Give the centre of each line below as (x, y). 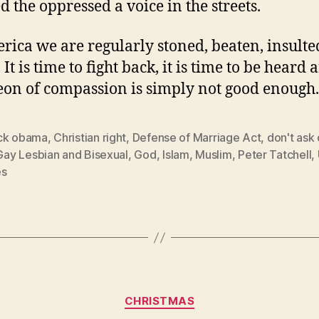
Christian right (90, 137)
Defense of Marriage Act (197, 137)
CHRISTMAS (159, 301)
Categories (190, 294)
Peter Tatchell (275, 155)
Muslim (214, 155)
